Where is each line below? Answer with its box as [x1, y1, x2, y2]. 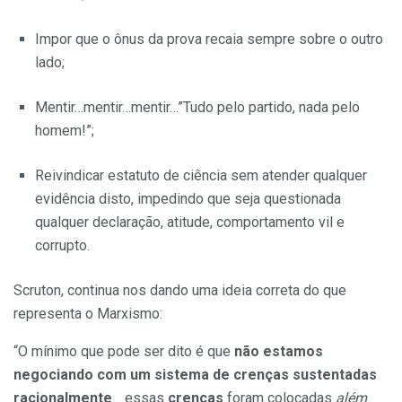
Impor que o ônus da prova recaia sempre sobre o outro [35, 31, 383, 48]
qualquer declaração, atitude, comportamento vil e [35, 214, 345, 232]
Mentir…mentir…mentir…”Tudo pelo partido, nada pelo [35, 99, 360, 117]
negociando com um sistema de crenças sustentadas [13, 366, 377, 384]
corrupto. [35, 237, 90, 255]
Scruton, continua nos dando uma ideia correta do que [13, 282, 346, 300]
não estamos [234, 343, 323, 361]
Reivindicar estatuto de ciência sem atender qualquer [35, 167, 367, 185]
